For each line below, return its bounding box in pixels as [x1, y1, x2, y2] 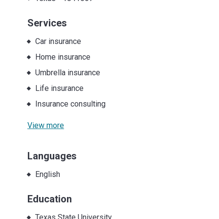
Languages [27, 150, 77, 162]
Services [27, 17, 67, 29]
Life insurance [35, 83, 84, 93]
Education [27, 193, 72, 205]
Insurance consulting [35, 99, 106, 109]
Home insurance [35, 52, 90, 62]
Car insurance [35, 36, 81, 46]
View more [27, 120, 64, 130]
